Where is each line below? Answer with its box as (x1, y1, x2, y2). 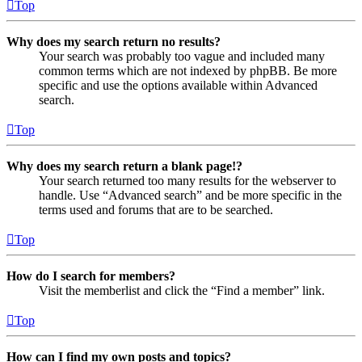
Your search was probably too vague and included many (39, 48, 325, 63)
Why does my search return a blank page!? (6, 158, 242, 173)
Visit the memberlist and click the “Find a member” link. (39, 283, 325, 297)
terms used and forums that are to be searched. (39, 202, 273, 217)
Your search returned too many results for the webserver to (39, 173, 336, 187)
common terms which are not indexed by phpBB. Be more (39, 63, 337, 78)
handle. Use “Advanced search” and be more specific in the (39, 187, 342, 202)
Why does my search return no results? (6, 34, 221, 48)
